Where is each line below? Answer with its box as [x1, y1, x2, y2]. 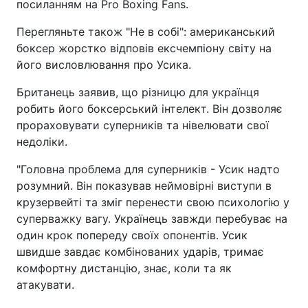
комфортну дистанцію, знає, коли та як [16, 261, 232, 275]
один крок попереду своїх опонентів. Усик [16, 228, 247, 242]
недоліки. [16, 134, 67, 148]
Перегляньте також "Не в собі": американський [16, 24, 275, 38]
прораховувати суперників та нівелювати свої [16, 118, 269, 132]
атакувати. [16, 277, 74, 291]
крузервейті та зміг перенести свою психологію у [16, 195, 289, 209]
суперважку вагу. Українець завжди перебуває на [16, 211, 287, 225]
